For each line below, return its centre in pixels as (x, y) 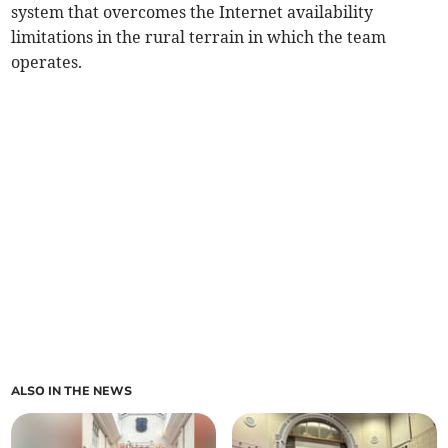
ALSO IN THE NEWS (72, 391)
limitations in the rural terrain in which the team (199, 37)
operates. (47, 62)
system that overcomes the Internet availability (192, 12)
